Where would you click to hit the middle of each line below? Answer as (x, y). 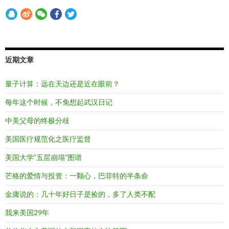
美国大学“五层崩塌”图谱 (43, 157)
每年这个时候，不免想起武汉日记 (59, 102)
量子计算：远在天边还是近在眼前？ (62, 84)
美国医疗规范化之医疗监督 (48, 139)
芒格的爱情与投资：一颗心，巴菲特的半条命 (77, 176)
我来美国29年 (27, 213)
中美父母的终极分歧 (37, 121)
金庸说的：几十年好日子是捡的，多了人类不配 (80, 194)
